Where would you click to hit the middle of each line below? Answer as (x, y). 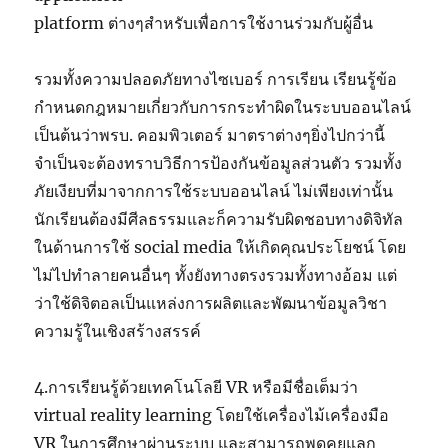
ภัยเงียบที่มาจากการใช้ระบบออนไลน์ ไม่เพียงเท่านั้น (214, 191)
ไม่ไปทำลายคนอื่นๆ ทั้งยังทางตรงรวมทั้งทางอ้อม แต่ (216, 275)
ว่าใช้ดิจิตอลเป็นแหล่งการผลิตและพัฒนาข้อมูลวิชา (211, 303)
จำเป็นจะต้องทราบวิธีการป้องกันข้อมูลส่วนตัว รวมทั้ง (218, 163)
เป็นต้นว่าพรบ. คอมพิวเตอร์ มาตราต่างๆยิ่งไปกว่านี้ (210, 135)
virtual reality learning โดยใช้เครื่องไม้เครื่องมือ (212, 415)
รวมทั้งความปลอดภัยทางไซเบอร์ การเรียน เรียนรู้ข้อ (216, 79)
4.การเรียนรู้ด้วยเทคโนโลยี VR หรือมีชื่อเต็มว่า (196, 387)
